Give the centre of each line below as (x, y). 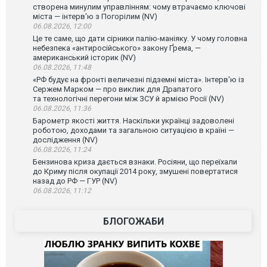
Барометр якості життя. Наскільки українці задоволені (133, 121)
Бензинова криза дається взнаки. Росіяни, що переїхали (135, 162)
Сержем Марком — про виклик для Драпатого (117, 89)
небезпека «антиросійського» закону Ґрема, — (117, 48)
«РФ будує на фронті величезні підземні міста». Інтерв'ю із (139, 80)
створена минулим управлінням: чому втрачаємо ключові (139, 7)
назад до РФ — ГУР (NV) (75, 181)
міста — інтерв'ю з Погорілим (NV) (95, 16)
